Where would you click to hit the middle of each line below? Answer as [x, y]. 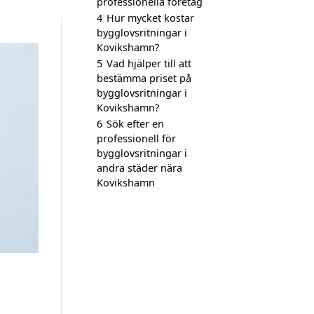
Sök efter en [135, 124]
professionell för [136, 138]
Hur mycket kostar [150, 18]
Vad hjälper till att [149, 63]
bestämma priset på [144, 78]
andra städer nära [139, 168]
